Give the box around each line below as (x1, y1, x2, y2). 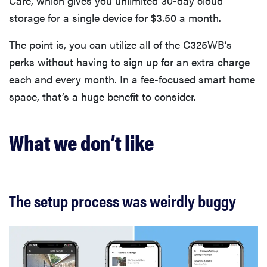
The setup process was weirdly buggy (9, 188, 236, 213)
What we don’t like (9, 126, 154, 158)
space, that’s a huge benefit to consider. (9, 89, 196, 104)
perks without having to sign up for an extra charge (9, 54, 250, 70)
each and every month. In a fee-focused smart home (9, 72, 255, 87)
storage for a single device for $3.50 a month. (9, 10, 221, 26)
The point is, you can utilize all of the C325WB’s (9, 37, 232, 52)
